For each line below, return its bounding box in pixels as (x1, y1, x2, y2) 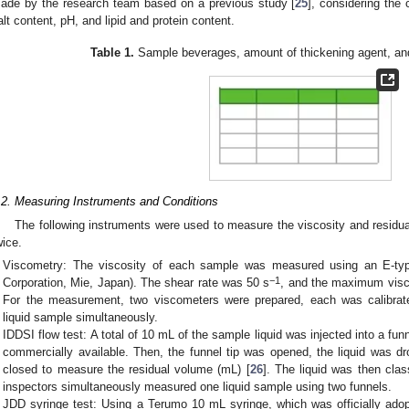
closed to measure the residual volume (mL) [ (3, 362, 250, 377)
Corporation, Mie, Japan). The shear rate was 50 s (3, 276, 270, 290)
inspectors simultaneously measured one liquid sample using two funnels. (3, 380, 393, 394)
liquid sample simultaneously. (3, 310, 159, 325)
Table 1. (89, 45, 134, 59)
